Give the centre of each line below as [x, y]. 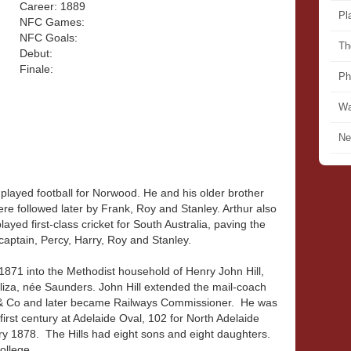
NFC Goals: [49, 38]
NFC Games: [52, 22]
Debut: [36, 53]
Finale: [36, 69]
